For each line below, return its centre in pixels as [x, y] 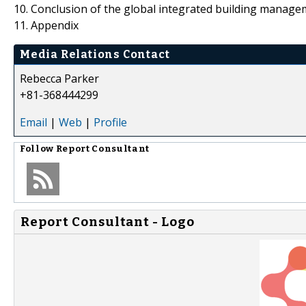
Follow [38, 149]
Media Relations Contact [95, 54]
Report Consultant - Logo [108, 222]
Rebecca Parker [59, 78]
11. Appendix [46, 25]
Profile [110, 122]
